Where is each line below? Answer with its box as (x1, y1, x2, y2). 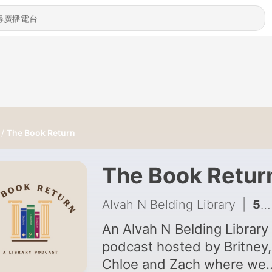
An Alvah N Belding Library (101, 221, 268, 237)
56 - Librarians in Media (252, 197, 260, 212)
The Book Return (7, 127, 75, 138)
